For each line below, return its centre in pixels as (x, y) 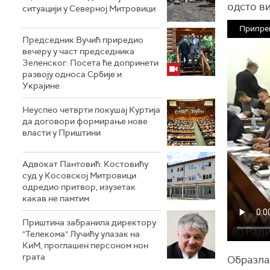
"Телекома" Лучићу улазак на (81, 234)
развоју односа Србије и (72, 74)
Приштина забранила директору (89, 222)
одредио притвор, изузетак (79, 187)
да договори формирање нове (85, 121)
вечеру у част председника (78, 51)
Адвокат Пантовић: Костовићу (85, 164)
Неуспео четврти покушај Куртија (91, 110)
